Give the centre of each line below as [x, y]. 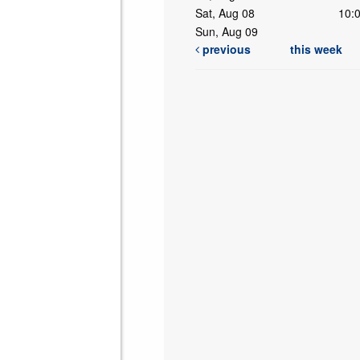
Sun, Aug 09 [226, 32]
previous [225, 49]
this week [316, 49]
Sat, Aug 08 [225, 13]
